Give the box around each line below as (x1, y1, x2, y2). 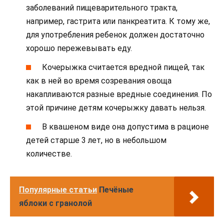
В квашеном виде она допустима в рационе (42, 122, 209, 132)
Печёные (99, 185, 133, 195)
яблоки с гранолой (19, 198, 92, 208)
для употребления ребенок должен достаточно (26, 29, 204, 39)
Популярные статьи (19, 185, 97, 195)
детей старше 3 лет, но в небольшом (26, 135, 166, 145)
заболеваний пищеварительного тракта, (26, 2, 177, 12)
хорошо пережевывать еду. (26, 43, 132, 53)
